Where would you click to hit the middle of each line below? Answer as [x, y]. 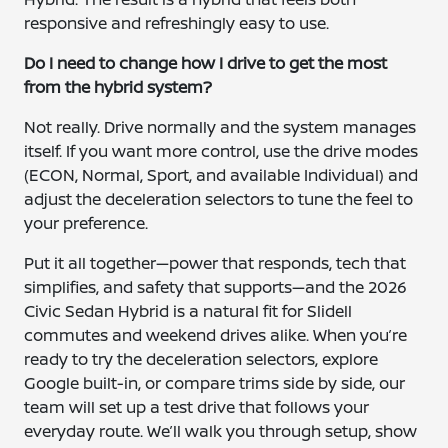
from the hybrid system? [118, 87]
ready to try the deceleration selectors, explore [201, 359]
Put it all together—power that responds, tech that [215, 263]
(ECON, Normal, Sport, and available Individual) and [221, 175]
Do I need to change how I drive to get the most [206, 63]
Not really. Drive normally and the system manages [220, 127]
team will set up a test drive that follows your [197, 407]
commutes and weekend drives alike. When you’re [216, 335]
